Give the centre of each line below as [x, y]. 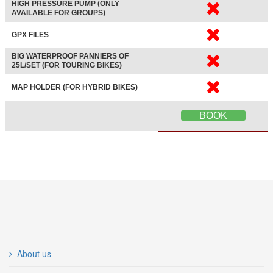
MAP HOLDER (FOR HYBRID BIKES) [75, 87]
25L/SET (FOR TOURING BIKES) [67, 66]
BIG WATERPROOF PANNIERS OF [70, 56]
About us [34, 254]
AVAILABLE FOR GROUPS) [58, 13]
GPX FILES [30, 35]
